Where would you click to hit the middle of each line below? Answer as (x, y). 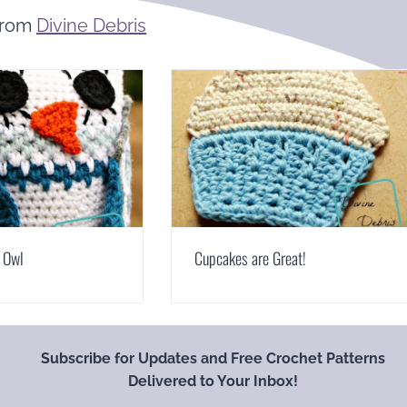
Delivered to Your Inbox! (213, 382)
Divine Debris (92, 25)
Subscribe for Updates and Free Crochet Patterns (213, 359)
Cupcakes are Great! (250, 258)
